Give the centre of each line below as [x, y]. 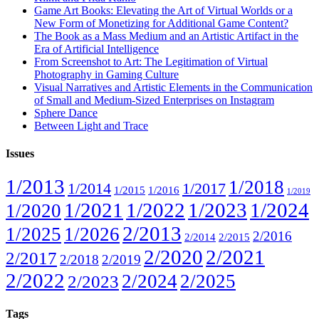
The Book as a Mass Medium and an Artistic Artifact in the [166, 36]
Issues [20, 153]
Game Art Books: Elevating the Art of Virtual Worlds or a [163, 10]
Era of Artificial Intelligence [96, 48]
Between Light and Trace [91, 125]
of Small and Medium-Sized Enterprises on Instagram [154, 100]
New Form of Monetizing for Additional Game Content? [161, 23]
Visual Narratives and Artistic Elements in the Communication [173, 87]
